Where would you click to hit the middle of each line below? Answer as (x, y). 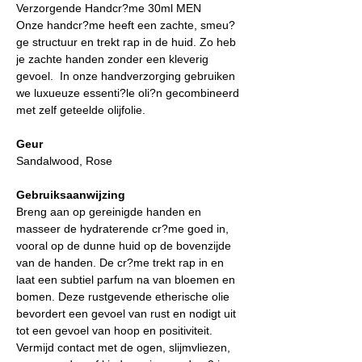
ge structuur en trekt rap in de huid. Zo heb (126, 42)
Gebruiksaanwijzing (71, 195)
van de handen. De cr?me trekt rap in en (120, 263)
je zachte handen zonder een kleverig (112, 59)
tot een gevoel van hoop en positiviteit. (114, 331)
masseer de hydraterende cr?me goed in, (122, 229)
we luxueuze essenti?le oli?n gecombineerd (128, 93)
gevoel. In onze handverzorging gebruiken (126, 76)
